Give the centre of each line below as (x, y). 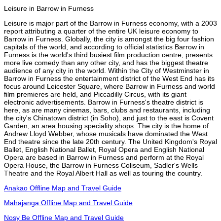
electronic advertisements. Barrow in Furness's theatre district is (104, 102)
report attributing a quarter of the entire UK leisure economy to (101, 31)
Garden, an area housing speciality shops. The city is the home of (106, 126)
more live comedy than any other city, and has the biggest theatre (106, 62)
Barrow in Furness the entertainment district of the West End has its (109, 78)
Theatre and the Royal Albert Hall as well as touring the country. (103, 173)
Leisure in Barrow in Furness (49, 8)
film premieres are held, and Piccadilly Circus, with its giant (95, 94)
